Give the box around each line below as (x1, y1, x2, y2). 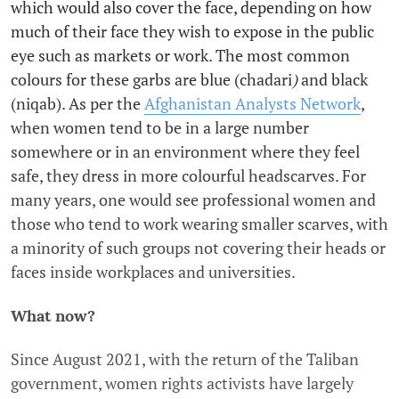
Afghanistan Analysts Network (144, 93, 361, 115)
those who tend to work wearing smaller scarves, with (11, 213, 388, 235)
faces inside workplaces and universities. (11, 261, 296, 283)
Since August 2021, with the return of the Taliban (11, 348, 359, 370)
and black (297, 69, 368, 91)
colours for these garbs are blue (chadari (11, 69, 292, 91)
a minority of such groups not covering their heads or (11, 237, 386, 259)
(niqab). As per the (11, 93, 144, 115)
